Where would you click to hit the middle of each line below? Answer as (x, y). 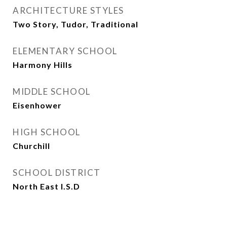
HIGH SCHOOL (47, 132)
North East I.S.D (46, 186)
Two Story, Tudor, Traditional (75, 24)
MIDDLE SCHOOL (52, 91)
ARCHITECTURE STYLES (68, 10)
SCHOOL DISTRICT (57, 173)
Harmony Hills (43, 65)
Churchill (31, 146)
